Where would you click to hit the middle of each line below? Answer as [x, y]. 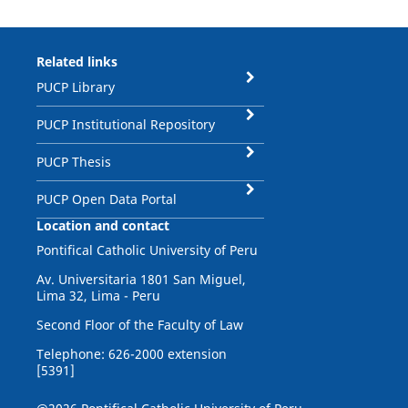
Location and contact [102, 225]
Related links [76, 61]
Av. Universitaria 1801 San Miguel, [141, 279]
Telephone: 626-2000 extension [131, 353]
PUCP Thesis [73, 161]
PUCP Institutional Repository [125, 124]
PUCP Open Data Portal [106, 199]
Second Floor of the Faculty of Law [139, 324]
